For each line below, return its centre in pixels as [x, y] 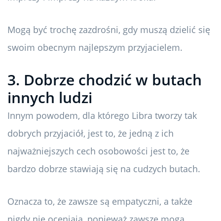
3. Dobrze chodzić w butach [105, 80]
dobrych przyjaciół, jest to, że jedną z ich [91, 133]
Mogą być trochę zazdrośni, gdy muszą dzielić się [109, 30]
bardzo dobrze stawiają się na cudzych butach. [104, 169]
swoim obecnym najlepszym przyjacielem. [95, 48]
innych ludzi [50, 98]
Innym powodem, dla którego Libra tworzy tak [102, 116]
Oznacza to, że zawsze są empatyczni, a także [100, 202]
